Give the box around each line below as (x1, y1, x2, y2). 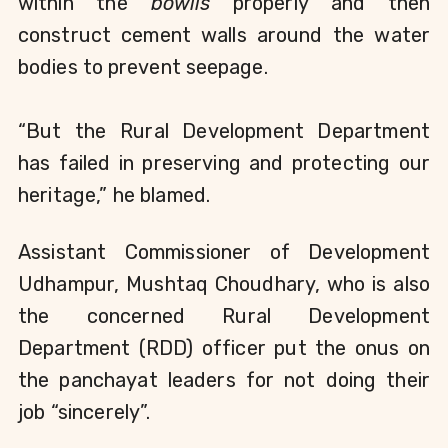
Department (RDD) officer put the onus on (18, 336, 430, 361)
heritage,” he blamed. (18, 183, 211, 208)
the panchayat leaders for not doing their (18, 368, 430, 393)
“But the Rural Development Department (18, 119, 430, 144)
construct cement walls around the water (18, 23, 430, 48)
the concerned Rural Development (18, 304, 430, 329)
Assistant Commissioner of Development (18, 240, 430, 265)
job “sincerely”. (18, 400, 151, 425)
